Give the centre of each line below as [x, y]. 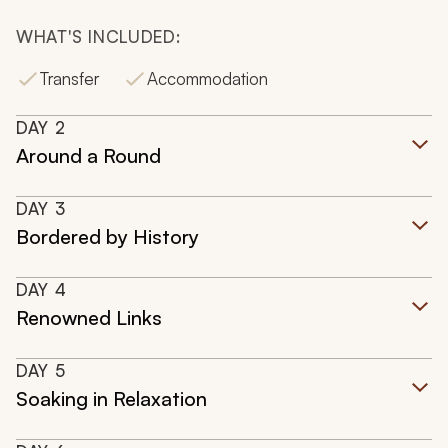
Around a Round [88, 156]
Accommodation [207, 79]
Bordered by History [107, 237]
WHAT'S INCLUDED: [98, 37]
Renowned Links [89, 318]
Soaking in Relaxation [111, 399]
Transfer [69, 79]
